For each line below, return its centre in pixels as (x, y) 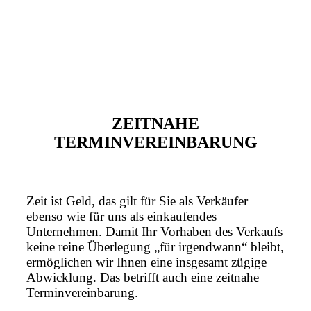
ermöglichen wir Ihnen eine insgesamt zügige (146, 262)
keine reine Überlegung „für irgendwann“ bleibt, (155, 247)
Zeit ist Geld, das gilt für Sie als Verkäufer (137, 201)
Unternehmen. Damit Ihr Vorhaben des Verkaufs (154, 232)
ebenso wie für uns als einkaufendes (121, 217)
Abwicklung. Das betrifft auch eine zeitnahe (143, 278)
